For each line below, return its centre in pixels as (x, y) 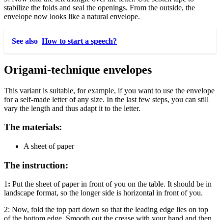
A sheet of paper (49, 146)
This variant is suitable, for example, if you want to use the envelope (109, 90)
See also (25, 41)
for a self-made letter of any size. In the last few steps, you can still (106, 99)
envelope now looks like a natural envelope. (72, 16)
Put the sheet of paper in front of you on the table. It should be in (112, 184)
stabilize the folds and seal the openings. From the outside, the (99, 7)
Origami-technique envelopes (78, 69)
